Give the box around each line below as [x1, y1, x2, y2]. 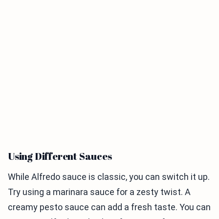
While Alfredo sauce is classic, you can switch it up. [8, 172, 210, 182]
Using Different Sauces [8, 150, 112, 163]
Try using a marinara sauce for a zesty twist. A [8, 187, 191, 197]
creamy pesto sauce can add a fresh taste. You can [8, 202, 211, 212]
